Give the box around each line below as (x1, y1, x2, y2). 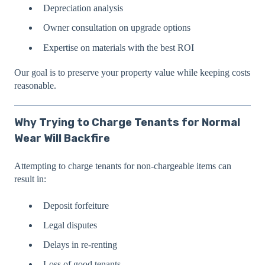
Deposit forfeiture (43, 200, 109, 211)
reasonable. (14, 80, 56, 91)
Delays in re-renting (43, 240, 117, 250)
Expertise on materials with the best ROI (43, 42, 194, 53)
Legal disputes (43, 219, 97, 230)
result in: (14, 174, 46, 185)
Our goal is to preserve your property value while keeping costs (14, 67, 250, 77)
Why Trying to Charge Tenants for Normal (14, 115, 240, 129)
